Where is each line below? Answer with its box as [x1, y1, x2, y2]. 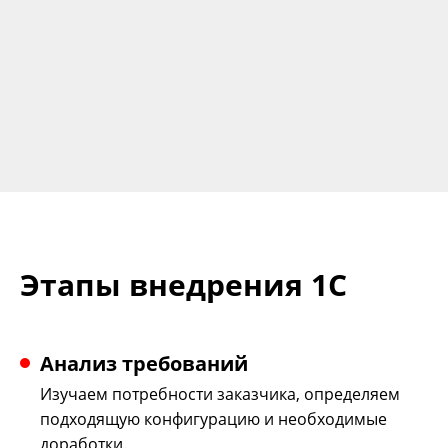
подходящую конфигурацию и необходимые [40, 408, 387, 431]
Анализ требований [40, 350, 248, 378]
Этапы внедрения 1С [20, 264, 347, 306]
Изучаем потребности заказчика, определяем [40, 383, 400, 406]
